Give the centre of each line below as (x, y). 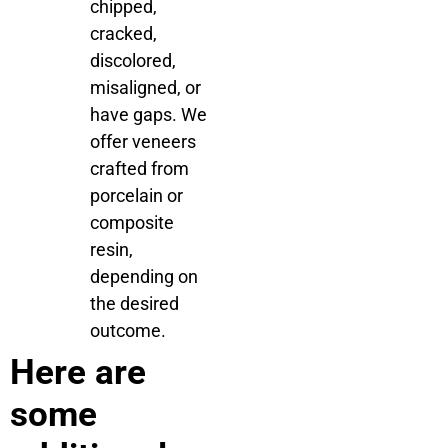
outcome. (128, 330)
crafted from (139, 168)
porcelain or (136, 195)
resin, (111, 249)
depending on (144, 276)
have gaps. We (148, 114)
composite (132, 222)
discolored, (133, 60)
